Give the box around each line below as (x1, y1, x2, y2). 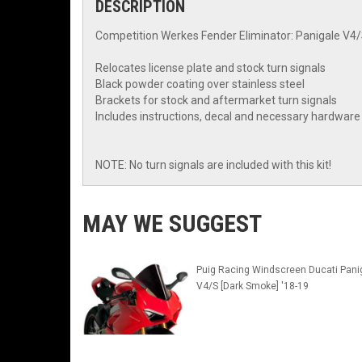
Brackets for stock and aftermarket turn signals (95, 94, 337, 107)
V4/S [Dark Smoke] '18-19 (196, 280, 309, 292)
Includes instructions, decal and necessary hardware (95, 110, 360, 123)
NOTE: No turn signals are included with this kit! (95, 158, 331, 171)
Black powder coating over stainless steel (95, 78, 305, 90)
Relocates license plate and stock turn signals (95, 61, 326, 74)
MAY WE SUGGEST (82, 209, 262, 238)
